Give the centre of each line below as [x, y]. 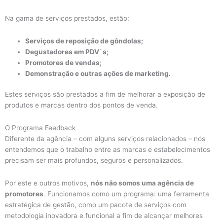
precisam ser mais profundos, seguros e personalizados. [94, 161]
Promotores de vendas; [64, 62]
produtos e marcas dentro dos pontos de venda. [81, 105]
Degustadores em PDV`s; [67, 52]
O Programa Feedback [40, 128]
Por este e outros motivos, [48, 183]
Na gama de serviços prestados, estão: [67, 18]
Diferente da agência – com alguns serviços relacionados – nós [105, 139]
